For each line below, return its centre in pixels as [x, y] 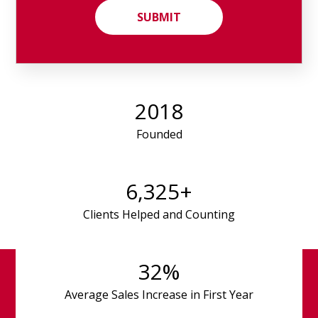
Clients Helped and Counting [159, 214]
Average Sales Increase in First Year [159, 294]
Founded [159, 134]
